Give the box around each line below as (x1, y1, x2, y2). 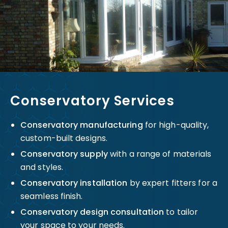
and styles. (20, 161, 64, 173)
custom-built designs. (20, 132, 108, 144)
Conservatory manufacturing (20, 119, 143, 131)
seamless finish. (20, 190, 83, 202)
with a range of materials (107, 148, 212, 160)
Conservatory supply (20, 148, 108, 160)
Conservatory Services (10, 92, 175, 110)
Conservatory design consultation (20, 206, 164, 218)
